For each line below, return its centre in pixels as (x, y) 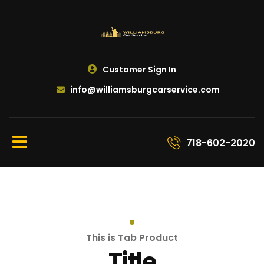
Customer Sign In (138, 69)
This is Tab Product (132, 238)
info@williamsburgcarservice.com (145, 90)
